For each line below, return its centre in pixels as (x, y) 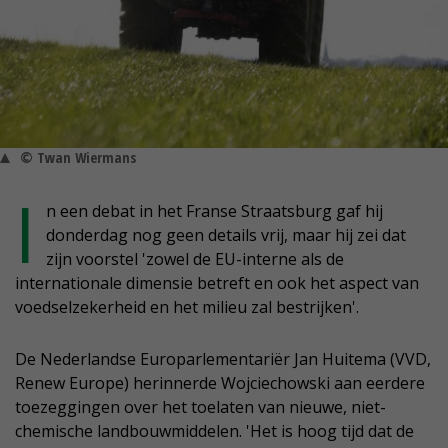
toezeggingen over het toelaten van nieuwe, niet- (200, 407)
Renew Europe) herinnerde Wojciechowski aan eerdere (220, 383)
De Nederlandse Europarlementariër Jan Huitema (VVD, (223, 359)
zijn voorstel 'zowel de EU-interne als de (195, 259)
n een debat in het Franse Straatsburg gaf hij (214, 211)
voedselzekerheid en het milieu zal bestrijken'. (187, 307)
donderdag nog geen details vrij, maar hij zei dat (226, 235)
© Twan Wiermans (78, 158)
